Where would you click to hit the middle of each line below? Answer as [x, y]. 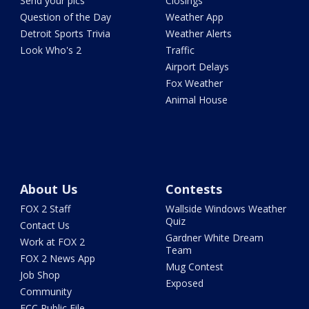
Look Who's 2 [51, 50]
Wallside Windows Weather [226, 208]
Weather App [194, 17]
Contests [193, 189]
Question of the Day [66, 17]
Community [46, 291]
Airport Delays [197, 66]
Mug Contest [194, 266]
